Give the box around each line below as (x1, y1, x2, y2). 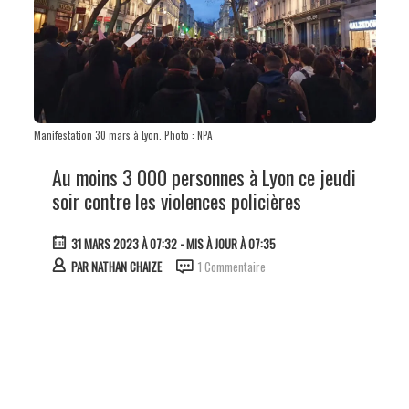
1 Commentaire (197, 257, 266, 277)
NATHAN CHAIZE (90, 257, 162, 277)
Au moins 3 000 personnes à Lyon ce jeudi (51, 163, 356, 193)
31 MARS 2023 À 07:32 (70, 235, 177, 254)
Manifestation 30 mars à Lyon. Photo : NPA (33, 128, 213, 143)
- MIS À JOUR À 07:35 (176, 235, 276, 254)
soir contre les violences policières (51, 186, 301, 216)
